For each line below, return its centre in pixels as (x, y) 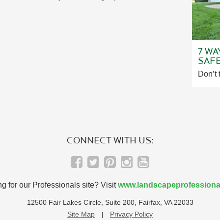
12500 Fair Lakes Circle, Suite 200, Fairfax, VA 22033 (110, 202)
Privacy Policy (131, 214)
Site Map (81, 214)
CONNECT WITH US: (110, 140)
